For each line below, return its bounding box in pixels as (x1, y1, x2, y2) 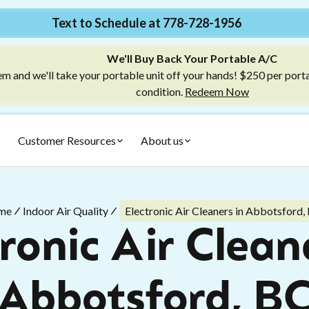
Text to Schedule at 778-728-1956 (51, 15, 241, 30)
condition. (135, 85, 185, 98)
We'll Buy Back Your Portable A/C (107, 52, 278, 65)
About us (141, 133, 183, 147)
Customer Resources (18, 133, 116, 147)
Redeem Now (184, 85, 249, 98)
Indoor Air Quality (22, 204, 108, 217)
